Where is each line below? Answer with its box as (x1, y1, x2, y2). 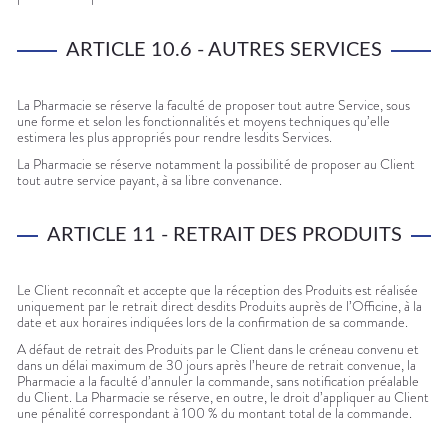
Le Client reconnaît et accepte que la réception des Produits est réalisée (17, 280, 418, 301)
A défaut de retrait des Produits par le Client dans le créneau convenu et (17, 339, 419, 360)
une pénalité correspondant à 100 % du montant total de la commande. (17, 403, 412, 424)
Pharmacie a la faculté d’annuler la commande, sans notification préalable (17, 371, 419, 392)
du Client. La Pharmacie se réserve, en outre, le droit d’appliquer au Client (17, 387, 429, 408)
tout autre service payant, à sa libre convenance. (17, 170, 282, 191)
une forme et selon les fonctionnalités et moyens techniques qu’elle (17, 111, 390, 132)
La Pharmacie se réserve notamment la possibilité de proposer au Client (17, 154, 415, 175)
